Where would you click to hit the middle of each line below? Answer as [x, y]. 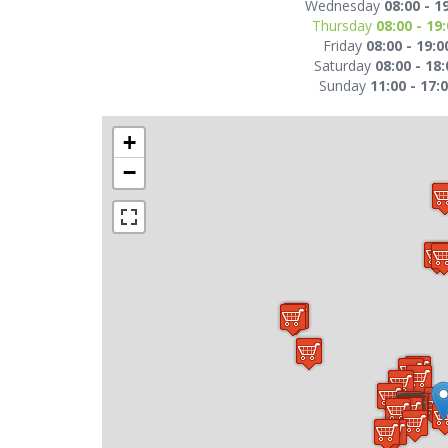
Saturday [344, 65]
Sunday [344, 85]
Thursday [344, 25]
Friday [344, 45]
